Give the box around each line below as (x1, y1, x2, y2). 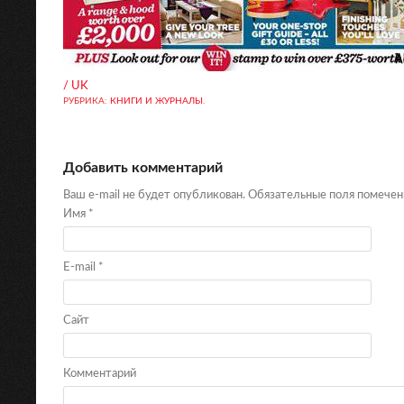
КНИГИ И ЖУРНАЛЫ (110, 96, 203, 106)
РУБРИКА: (63, 96, 110, 106)
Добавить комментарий (63, 161, 223, 175)
